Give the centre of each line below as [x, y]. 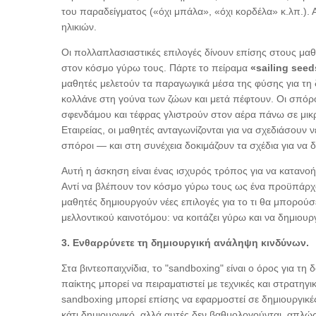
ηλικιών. [79, 27]
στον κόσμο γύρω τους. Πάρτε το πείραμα [156, 68]
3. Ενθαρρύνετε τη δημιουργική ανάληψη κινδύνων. [185, 243]
